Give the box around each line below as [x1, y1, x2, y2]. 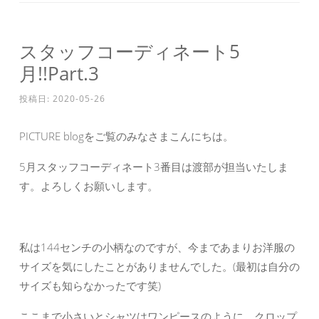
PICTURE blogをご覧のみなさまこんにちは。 [19, 129, 234, 144]
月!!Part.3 [19, 61, 99, 87]
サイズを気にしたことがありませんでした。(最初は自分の [19, 259, 300, 274]
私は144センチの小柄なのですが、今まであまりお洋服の [19, 240, 295, 255]
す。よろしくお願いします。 [19, 179, 158, 194]
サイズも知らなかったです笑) [19, 278, 161, 293]
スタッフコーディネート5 [19, 38, 240, 65]
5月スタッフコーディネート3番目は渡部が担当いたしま [19, 159, 288, 174]
